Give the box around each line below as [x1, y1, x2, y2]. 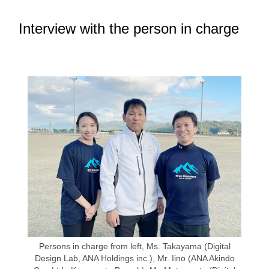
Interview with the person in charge [19, 20, 239, 37]
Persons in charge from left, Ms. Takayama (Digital [38, 241, 231, 252]
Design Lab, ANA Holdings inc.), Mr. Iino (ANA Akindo [34, 253, 235, 264]
